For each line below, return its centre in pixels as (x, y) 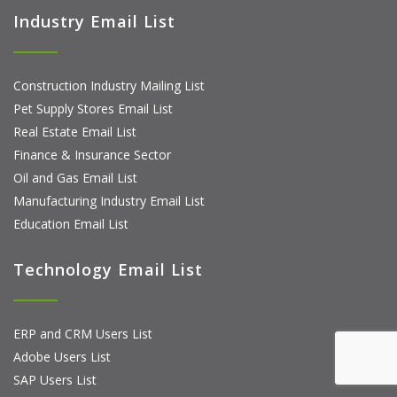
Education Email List (71, 223)
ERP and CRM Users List (83, 333)
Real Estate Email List (75, 131)
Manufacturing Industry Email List (109, 200)
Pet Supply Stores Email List (93, 108)
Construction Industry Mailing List (109, 85)
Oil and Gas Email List (75, 177)
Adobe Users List (62, 356)
